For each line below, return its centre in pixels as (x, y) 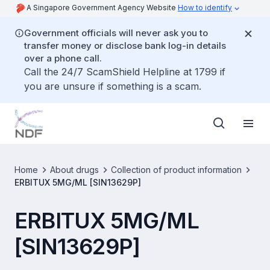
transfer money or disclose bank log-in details (125, 46)
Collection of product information (176, 170)
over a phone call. (63, 58)
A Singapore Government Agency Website (102, 8)
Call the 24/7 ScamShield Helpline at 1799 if (125, 72)
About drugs (74, 170)
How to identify (205, 8)
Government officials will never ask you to (116, 33)
